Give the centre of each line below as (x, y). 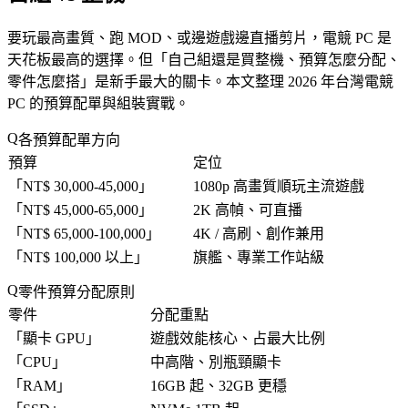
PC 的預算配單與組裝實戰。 (98, 103)
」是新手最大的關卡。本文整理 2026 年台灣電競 (237, 81)
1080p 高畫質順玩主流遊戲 (279, 186)
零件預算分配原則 (76, 292)
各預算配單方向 (69, 139)
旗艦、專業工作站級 (259, 257)
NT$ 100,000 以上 (78, 257)
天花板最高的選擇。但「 (87, 59)
